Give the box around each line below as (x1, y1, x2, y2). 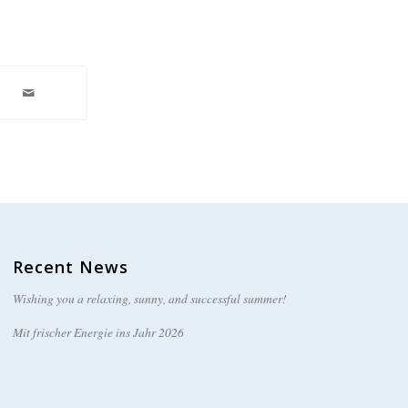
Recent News (12, 256, 128, 279)
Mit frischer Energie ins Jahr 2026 (12, 323, 184, 342)
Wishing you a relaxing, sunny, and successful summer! (12, 290, 287, 308)
